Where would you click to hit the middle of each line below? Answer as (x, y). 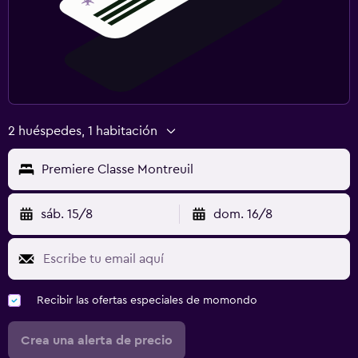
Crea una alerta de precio (97, 340)
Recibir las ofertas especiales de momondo (147, 300)
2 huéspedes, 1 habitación (83, 131)
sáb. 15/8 (67, 214)
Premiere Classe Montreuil (117, 169)
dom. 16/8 (243, 214)
